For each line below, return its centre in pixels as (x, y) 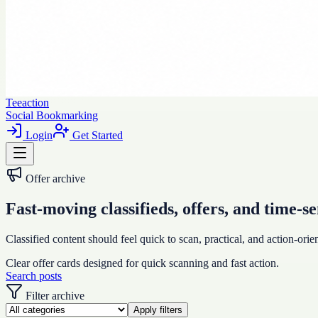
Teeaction (27, 103)
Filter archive (54, 295)
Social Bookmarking (52, 115)
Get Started (96, 135)
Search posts (34, 275)
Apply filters (158, 309)
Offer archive (55, 179)
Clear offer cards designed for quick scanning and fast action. (142, 263)
